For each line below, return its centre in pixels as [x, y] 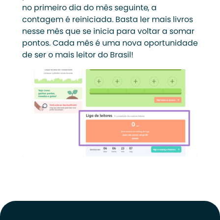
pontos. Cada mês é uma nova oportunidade [110, 44]
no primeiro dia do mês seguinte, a [89, 8]
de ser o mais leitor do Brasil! [78, 55]
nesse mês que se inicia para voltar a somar [108, 32]
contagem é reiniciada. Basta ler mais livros [107, 20]
